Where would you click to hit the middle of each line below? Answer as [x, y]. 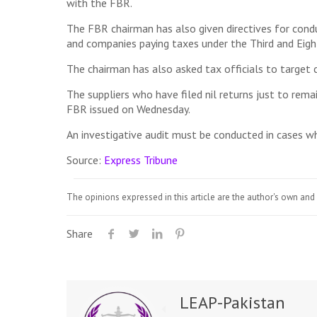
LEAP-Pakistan [232, 302]
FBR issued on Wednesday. [128, 109]
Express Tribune [140, 160]
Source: [85, 160]
